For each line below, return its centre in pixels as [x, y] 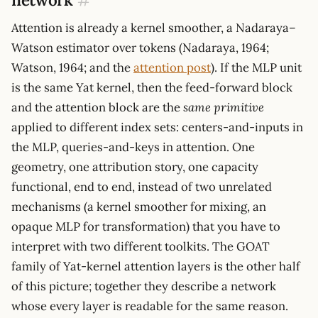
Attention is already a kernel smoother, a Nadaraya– [154, 27]
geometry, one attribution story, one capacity [135, 166]
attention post [172, 67]
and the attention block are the [97, 107]
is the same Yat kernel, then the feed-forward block [152, 87]
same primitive [224, 107]
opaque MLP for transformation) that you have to [146, 226]
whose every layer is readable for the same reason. [150, 306]
